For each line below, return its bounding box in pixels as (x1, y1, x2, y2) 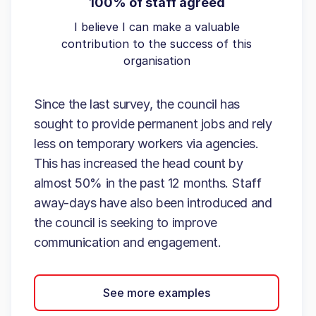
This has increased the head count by (34, 155, 243, 171)
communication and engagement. (34, 234, 221, 250)
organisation (123, 53, 190, 68)
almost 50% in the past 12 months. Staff (34, 175, 262, 190)
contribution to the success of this (61, 36, 252, 51)
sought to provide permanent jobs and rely (34, 116, 272, 131)
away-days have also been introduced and (34, 195, 272, 210)
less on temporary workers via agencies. (34, 135, 259, 151)
